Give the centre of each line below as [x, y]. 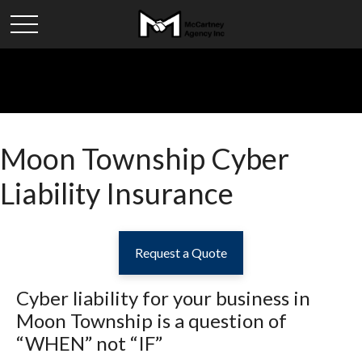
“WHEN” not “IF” [89, 343]
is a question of [222, 320]
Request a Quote [181, 253]
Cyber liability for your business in [163, 298]
